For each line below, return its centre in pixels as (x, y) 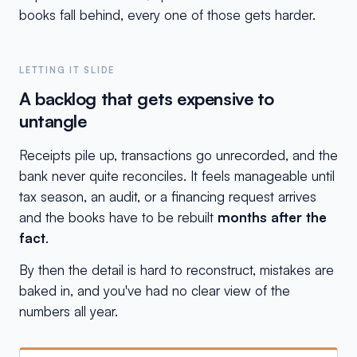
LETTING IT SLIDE (67, 70)
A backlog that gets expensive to (147, 98)
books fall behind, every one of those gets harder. (167, 15)
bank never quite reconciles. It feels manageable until (177, 176)
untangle (53, 121)
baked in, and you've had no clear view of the (155, 290)
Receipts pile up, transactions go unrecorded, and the (178, 155)
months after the (272, 217)
